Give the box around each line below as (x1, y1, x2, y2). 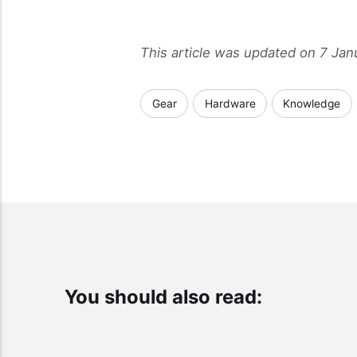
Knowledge (283, 96, 341, 110)
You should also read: (64, 285, 262, 309)
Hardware (204, 96, 256, 110)
